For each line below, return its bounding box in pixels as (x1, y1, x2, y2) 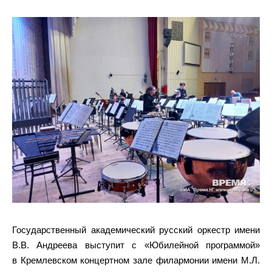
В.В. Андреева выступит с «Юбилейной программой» (12, 240, 260, 250)
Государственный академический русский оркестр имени (12, 225, 260, 235)
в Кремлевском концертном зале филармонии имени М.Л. (12, 255, 260, 265)
